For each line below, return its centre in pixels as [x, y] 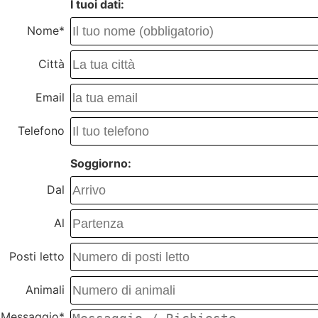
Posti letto [37, 257]
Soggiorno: [101, 164]
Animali [45, 290]
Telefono [41, 131]
